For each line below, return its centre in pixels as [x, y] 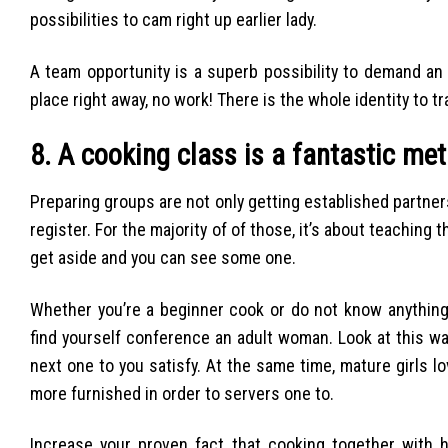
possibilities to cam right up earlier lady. [173, 20]
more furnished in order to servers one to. [182, 393]
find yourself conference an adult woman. [181, 337]
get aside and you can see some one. [163, 258]
